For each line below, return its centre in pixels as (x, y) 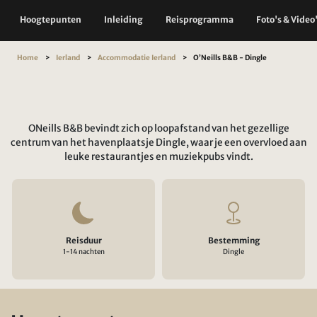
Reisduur (83, 241)
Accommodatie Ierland (137, 58)
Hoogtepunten (51, 19)
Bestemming (234, 241)
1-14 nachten (83, 252)
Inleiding (123, 19)
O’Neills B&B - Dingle (230, 58)
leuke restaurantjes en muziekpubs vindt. (158, 157)
